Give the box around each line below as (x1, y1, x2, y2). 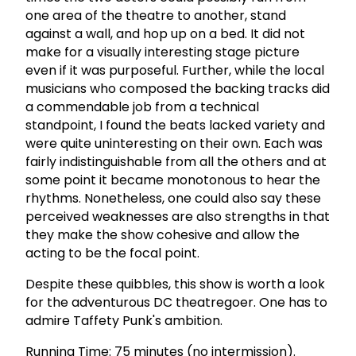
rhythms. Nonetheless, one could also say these (25, 188, 321, 207)
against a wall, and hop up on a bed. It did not (25, 24, 305, 43)
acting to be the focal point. (25, 243, 199, 262)
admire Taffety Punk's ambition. (25, 311, 222, 330)
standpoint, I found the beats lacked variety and (25, 115, 325, 134)
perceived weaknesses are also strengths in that (25, 207, 330, 226)
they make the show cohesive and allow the (25, 225, 300, 244)
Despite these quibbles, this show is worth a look (25, 274, 325, 293)
